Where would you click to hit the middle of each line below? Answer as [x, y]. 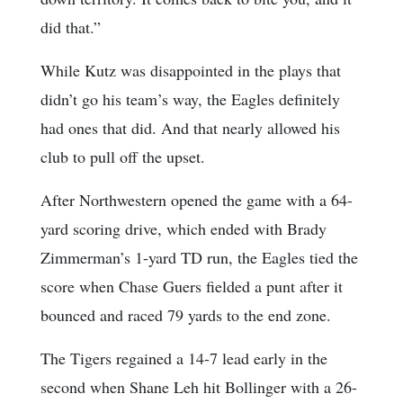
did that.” [71, 27]
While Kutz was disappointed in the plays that [191, 70]
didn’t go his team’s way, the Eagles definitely [190, 99]
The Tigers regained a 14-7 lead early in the [184, 358]
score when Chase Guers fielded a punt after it [192, 286]
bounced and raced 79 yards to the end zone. [186, 314]
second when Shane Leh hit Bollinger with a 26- [199, 386]
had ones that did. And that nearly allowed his [190, 127]
